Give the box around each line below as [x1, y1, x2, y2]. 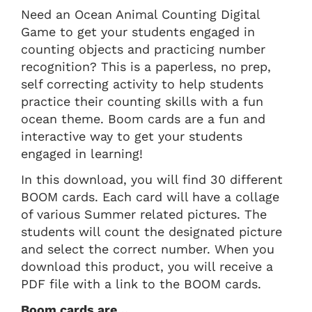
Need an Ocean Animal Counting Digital [21, 6, 260, 22]
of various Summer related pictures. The [21, 206, 267, 221]
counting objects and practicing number [21, 41, 265, 56]
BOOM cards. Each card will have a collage [21, 189, 279, 204]
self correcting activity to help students [21, 76, 263, 91]
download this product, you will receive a [21, 258, 273, 274]
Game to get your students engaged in [21, 24, 255, 39]
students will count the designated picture [21, 224, 282, 239]
